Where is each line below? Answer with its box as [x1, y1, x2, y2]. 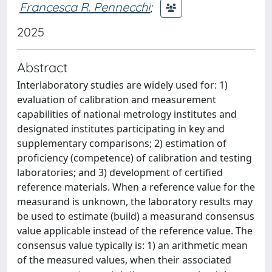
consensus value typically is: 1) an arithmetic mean [17, 239, 248, 252]
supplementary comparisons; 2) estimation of [17, 137, 226, 150]
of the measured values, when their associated [17, 253, 231, 267]
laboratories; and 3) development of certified [17, 166, 223, 179]
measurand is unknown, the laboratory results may [17, 195, 253, 208]
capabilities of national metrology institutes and [17, 107, 237, 121]
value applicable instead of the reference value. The [17, 224, 253, 237]
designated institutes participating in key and [17, 122, 225, 135]
